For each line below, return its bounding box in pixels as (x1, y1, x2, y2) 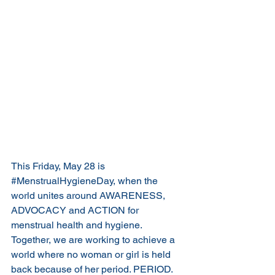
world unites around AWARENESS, (11, 190, 168, 201)
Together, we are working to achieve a (11, 234, 177, 246)
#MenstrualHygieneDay (11, 175, 113, 187)
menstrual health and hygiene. (11, 219, 144, 231)
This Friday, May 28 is (11, 160, 107, 172)
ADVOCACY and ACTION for (11, 204, 141, 216)
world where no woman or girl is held (11, 249, 173, 260)
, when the (113, 175, 160, 187)
